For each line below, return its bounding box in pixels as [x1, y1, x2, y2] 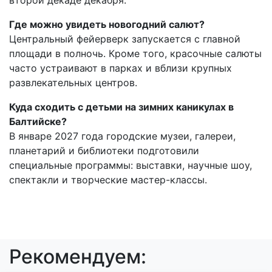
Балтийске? [9, 115, 67, 127]
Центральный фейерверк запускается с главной [9, 32, 240, 45]
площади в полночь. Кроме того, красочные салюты [9, 47, 262, 59]
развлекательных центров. [9, 76, 137, 89]
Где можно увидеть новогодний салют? [9, 18, 205, 30]
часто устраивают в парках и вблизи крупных [9, 61, 232, 74]
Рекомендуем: [9, 244, 146, 268]
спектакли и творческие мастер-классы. [9, 173, 207, 186]
